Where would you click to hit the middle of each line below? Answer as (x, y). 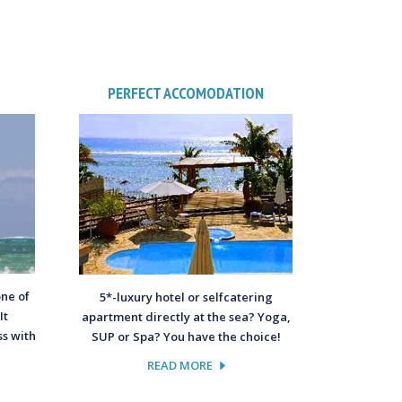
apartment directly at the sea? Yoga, (186, 316)
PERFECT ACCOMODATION (186, 92)
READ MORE (179, 365)
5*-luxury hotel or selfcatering (186, 297)
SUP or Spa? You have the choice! (186, 336)
